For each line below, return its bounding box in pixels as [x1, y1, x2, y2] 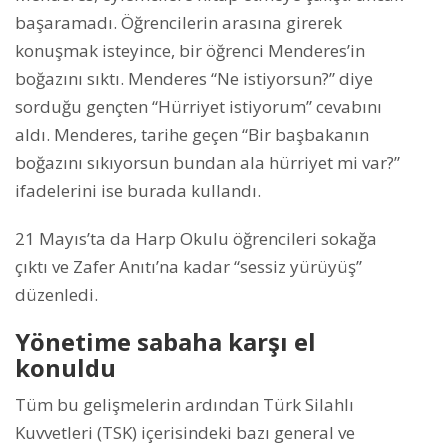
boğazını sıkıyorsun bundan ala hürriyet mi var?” [15, 151, 400, 175]
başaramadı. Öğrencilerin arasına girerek [15, 11, 342, 35]
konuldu [15, 351, 116, 385]
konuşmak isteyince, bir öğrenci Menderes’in [15, 39, 365, 63]
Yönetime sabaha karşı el [15, 325, 316, 359]
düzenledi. [15, 283, 98, 307]
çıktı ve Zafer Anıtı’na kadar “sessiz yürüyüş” [15, 255, 362, 279]
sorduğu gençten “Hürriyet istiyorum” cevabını [15, 95, 382, 119]
